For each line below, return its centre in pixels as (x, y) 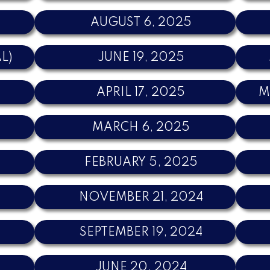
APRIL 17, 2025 (141, 93)
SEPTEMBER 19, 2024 (141, 232)
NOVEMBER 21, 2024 (141, 197)
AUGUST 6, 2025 (141, 23)
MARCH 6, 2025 (141, 127)
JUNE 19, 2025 (141, 58)
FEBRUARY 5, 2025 (141, 162)
